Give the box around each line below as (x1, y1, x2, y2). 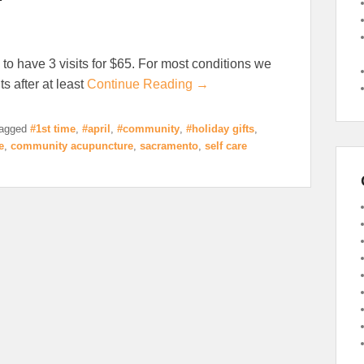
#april (82, 122, 110, 135)
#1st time (30, 122, 76, 135)
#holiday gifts (186, 122, 254, 135)
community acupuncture (11, 139, 133, 152)
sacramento (140, 139, 198, 152)
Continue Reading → (87, 76, 209, 91)
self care (205, 139, 247, 152)
